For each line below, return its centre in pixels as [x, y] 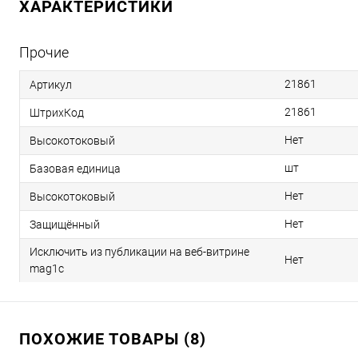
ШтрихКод [57, 113]
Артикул [51, 85]
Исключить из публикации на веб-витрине [139, 252]
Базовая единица [75, 169]
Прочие [44, 53]
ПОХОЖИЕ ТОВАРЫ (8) [113, 339]
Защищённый [65, 225]
